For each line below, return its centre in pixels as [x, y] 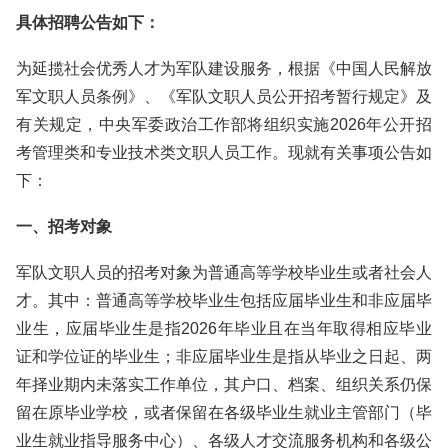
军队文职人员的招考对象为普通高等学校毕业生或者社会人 [224, 272]
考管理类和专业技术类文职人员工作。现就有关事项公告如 [224, 152]
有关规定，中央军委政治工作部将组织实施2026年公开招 [224, 124]
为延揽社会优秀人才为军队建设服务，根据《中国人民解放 [224, 68]
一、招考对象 [64, 226]
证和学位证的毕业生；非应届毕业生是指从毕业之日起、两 [224, 356]
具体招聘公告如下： [88, 22]
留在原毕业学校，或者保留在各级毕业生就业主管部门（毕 [224, 412]
